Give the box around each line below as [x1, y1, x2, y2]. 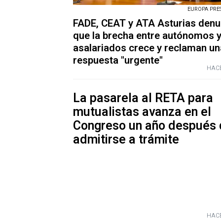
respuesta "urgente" [73, 53, 163, 69]
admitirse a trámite [73, 131, 179, 149]
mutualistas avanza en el [73, 103, 211, 122]
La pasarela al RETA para [73, 89, 213, 108]
